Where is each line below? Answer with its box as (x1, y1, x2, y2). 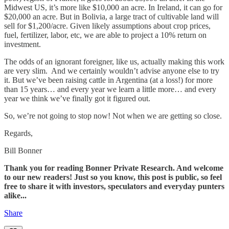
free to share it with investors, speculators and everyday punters (4, 182, 224, 191)
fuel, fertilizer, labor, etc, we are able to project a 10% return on (4, 31, 207, 40)
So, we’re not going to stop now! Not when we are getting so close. (4, 111, 222, 121)
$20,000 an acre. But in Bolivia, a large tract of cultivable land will (4, 12, 219, 21)
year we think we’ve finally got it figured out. (4, 94, 150, 103)
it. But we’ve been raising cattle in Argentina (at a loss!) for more (4, 76, 213, 85)
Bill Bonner (4, 146, 42, 155)
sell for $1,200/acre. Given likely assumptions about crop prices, (4, 21, 211, 31)
